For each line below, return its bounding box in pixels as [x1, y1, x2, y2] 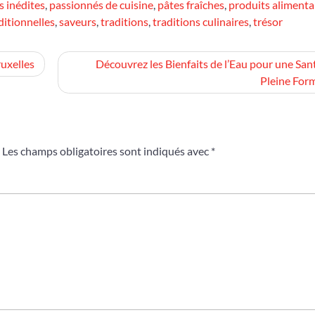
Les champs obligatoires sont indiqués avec [2, 144, 211, 157]
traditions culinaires [153, 15, 249, 28]
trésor [253, 15, 283, 28]
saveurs [59, 15, 96, 28]
